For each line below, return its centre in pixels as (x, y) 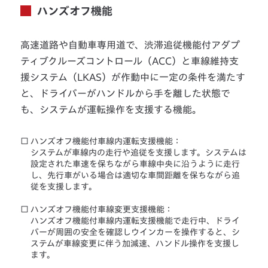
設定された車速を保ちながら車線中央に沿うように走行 (135, 164)
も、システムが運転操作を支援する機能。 (111, 110)
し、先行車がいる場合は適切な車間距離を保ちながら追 (135, 176)
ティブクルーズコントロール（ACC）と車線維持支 (130, 61)
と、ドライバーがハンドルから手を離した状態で (126, 94)
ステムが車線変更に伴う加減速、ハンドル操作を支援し (135, 244)
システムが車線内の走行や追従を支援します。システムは (139, 153)
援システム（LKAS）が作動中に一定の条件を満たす (133, 77)
